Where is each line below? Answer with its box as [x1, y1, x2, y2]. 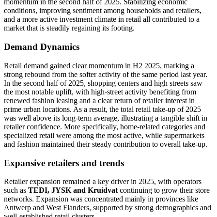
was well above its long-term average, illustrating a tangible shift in [4, 113, 207, 122]
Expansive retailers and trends [4, 157, 124, 168]
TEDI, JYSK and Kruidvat [28, 186, 118, 195]
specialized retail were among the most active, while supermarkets [4, 131, 204, 139]
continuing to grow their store [118, 186, 210, 195]
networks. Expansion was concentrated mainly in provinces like [4, 195, 198, 203]
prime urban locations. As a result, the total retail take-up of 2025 [4, 105, 201, 113]
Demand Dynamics [4, 42, 79, 52]
